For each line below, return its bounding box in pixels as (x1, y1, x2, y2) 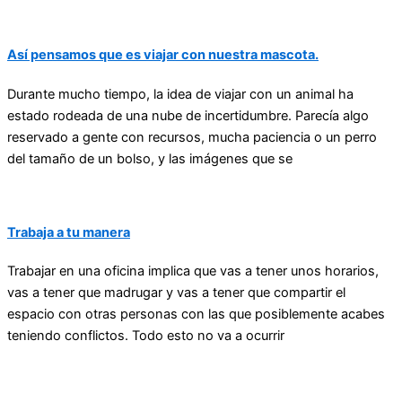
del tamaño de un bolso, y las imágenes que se (7, 150, 293, 167)
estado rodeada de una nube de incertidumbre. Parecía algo (7, 107, 369, 124)
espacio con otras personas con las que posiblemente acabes (7, 306, 385, 323)
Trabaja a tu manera (7, 223, 130, 240)
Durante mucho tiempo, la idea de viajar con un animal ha (7, 85, 354, 102)
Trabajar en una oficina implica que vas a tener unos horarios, (7, 263, 379, 280)
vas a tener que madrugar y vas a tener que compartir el (7, 284, 345, 301)
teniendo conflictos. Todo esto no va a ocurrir (7, 328, 284, 345)
